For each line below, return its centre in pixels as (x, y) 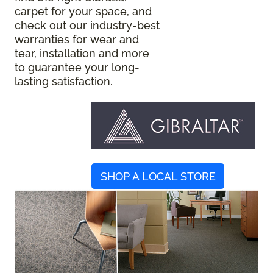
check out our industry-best (87, 25)
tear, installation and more (82, 53)
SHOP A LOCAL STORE (158, 176)
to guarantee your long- (77, 67)
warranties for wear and (77, 39)
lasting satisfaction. (64, 81)
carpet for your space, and (83, 11)
